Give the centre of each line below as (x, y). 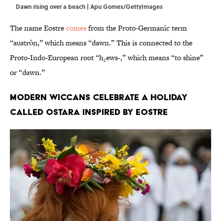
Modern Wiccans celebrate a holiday (99, 97)
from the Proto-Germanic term (137, 28)
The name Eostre (38, 28)
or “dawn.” (28, 73)
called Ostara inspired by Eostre (89, 112)
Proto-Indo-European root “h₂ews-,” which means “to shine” (107, 58)
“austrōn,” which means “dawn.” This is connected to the (101, 43)
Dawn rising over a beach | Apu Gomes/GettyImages (89, 7)
